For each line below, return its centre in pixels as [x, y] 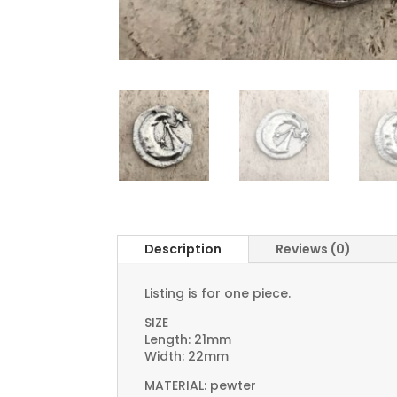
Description [183, 249]
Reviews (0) [313, 249]
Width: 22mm [187, 357]
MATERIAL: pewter [200, 386]
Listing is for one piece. [218, 294]
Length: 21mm [188, 340]
